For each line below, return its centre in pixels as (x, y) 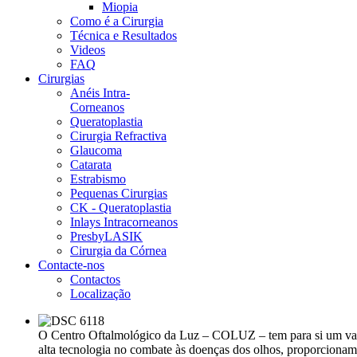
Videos (88, 50)
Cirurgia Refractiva (118, 136)
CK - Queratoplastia (121, 208)
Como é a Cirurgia (117, 21)
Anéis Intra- (100, 93)
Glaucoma (96, 150)
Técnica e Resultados (124, 35)
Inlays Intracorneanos (124, 222)
